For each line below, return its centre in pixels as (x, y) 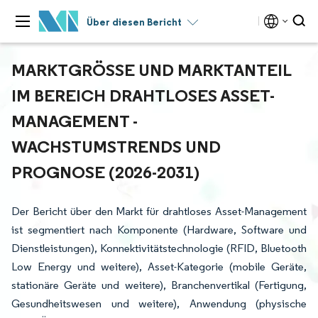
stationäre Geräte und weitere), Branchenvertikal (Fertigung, (159, 285)
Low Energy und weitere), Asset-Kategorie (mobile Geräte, (159, 267)
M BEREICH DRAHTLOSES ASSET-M (143, 95)
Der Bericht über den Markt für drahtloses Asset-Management (159, 211)
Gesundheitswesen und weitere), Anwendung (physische (159, 303)
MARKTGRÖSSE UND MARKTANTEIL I (151, 70)
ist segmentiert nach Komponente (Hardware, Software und (159, 230)
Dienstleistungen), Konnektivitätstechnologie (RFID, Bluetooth (159, 248)
